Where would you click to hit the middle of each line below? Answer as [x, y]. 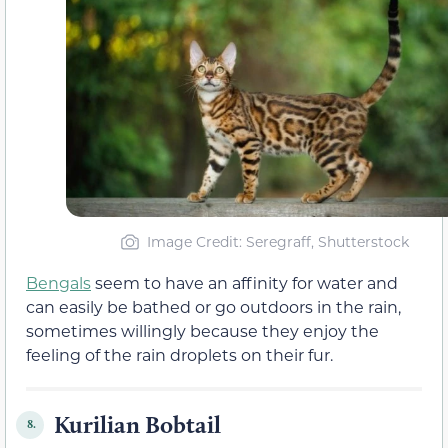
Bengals [58, 282]
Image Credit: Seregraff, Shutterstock [277, 241]
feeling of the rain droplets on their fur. [179, 354]
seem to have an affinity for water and [244, 282]
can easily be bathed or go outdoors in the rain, [213, 306]
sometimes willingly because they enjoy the [202, 330]
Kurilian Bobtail [137, 424]
